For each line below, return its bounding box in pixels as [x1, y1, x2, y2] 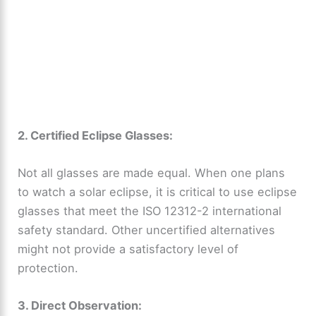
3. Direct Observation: [18, 298, 142, 313]
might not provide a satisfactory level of [18, 241, 239, 256]
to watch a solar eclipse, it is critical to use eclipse [18, 184, 298, 199]
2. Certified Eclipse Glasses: [18, 128, 174, 142]
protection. [18, 260, 79, 275]
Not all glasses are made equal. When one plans [18, 165, 286, 180]
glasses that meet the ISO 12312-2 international [18, 203, 282, 218]
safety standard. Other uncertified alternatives [18, 222, 276, 237]
